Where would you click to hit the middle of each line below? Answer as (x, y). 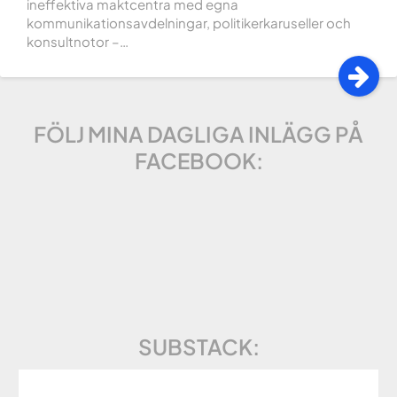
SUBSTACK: (198, 346)
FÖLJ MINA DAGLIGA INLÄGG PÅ (198, 133)
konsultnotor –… (78, 41)
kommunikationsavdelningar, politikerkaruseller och (189, 22)
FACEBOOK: (198, 160)
